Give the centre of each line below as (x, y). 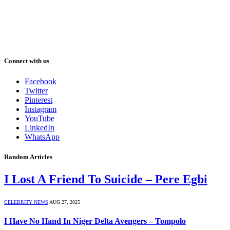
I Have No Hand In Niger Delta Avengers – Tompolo (95, 221)
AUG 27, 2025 (65, 202)
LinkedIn (40, 127)
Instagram (41, 109)
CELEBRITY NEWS (26, 202)
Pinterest (39, 100)
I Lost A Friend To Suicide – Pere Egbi (106, 179)
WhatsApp (42, 137)
